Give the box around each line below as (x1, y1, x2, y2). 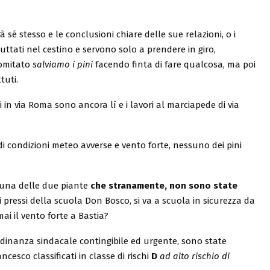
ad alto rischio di (160, 251, 230, 262)
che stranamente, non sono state (90, 180, 237, 191)
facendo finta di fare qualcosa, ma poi (95, 59, 256, 70)
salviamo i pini (33, 59, 95, 70)
